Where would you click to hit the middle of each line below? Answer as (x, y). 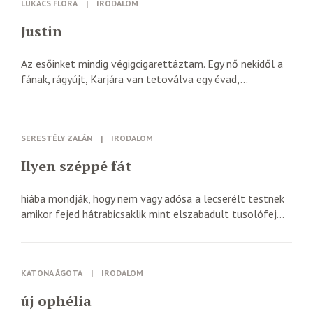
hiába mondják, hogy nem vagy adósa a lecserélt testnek (153, 198)
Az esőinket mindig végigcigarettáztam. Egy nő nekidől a (152, 64)
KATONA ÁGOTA (52, 273)
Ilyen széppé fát (76, 166)
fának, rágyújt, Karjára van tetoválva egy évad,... (134, 79)
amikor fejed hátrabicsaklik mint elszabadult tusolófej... (153, 214)
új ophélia (56, 301)
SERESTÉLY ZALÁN (57, 138)
